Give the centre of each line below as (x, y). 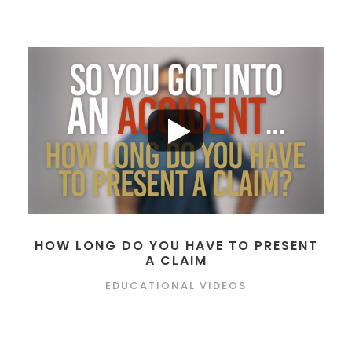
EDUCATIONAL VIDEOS (176, 285)
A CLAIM (176, 260)
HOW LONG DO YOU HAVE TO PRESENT (176, 245)
